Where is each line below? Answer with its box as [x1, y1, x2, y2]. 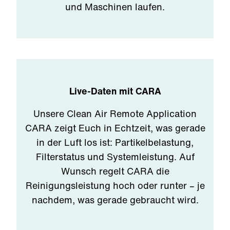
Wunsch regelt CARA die [61, 164, 169, 178]
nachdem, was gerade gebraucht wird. [31, 193, 199, 206]
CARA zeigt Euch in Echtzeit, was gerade [25, 121, 205, 135]
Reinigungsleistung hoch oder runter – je [25, 179, 205, 192]
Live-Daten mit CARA [69, 84, 161, 98]
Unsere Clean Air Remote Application [33, 107, 197, 120]
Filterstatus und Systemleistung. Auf [35, 150, 195, 163]
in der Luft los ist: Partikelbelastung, [36, 136, 194, 149]
